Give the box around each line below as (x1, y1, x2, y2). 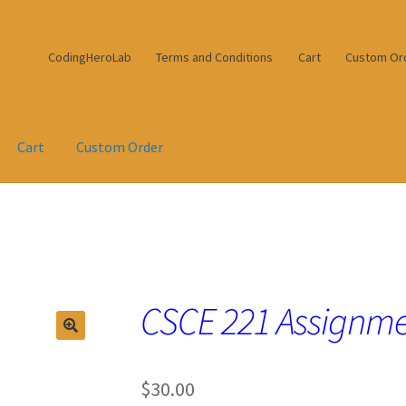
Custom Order (76, 138, 164, 157)
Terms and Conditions (156, 48, 274, 65)
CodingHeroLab (47, 48, 131, 65)
